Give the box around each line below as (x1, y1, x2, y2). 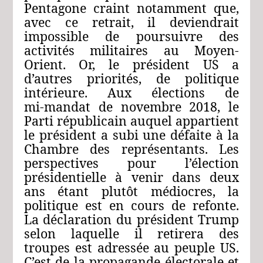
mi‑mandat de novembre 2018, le (23, 97, 240, 115)
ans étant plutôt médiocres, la (23, 182, 240, 200)
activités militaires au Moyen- (23, 41, 240, 59)
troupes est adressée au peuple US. (23, 238, 240, 256)
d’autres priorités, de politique (23, 69, 240, 87)
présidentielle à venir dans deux (23, 168, 240, 186)
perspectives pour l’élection (23, 154, 240, 171)
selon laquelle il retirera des (23, 224, 240, 242)
